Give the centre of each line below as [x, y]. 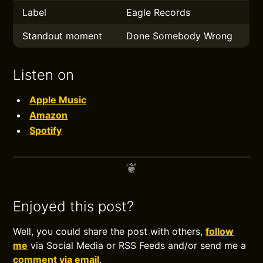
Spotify [46, 130]
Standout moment [63, 36]
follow [220, 231]
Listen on [44, 75]
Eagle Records [159, 12]
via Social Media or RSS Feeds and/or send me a [137, 245]
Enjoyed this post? [74, 206]
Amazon [49, 115]
